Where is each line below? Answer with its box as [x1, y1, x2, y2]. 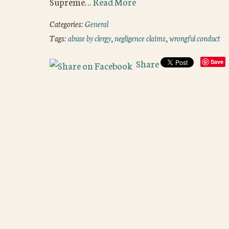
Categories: [50, 18, 85, 30]
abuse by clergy [68, 33, 111, 44]
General [85, 18, 108, 30]
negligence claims [114, 33, 166, 44]
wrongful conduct [169, 33, 220, 44]
